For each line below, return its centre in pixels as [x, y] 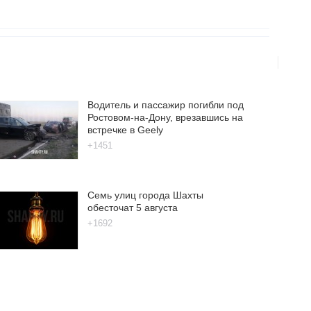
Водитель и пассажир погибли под [165, 104]
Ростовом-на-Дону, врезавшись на [165, 117]
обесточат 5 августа [132, 207]
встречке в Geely [125, 129]
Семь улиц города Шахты [145, 195]
